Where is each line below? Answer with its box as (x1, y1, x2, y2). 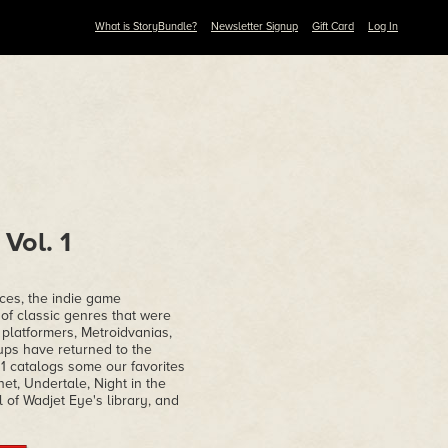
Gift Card (312, 20, 354, 33)
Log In (368, 20, 398, 33)
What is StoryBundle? (95, 20, 197, 33)
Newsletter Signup (211, 20, 298, 33)
